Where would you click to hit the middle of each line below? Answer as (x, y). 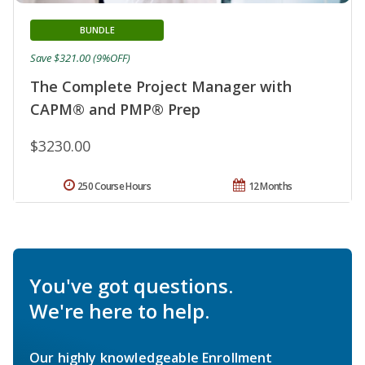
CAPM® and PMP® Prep (115, 109)
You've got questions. (131, 285)
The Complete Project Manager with (161, 86)
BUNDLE (97, 29)
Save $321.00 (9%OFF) (80, 57)
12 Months (270, 186)
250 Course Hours (114, 186)
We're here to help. (119, 310)
